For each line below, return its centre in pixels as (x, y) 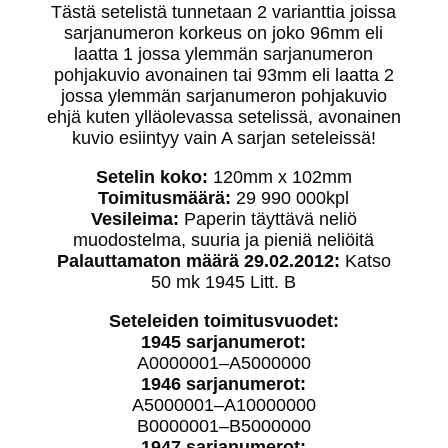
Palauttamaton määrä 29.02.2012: (198, 260)
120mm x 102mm (279, 176)
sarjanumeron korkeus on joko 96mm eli (224, 32)
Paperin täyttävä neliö (270, 218)
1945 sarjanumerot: (224, 341)
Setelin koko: (151, 176)
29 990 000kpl (290, 197)
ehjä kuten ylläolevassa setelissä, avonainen (223, 116)
